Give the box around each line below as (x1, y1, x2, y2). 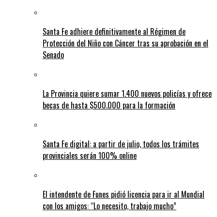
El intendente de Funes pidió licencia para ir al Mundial (43, 188, 204, 200)
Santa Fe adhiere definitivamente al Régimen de (43, 25, 186, 37)
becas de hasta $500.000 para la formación (43, 99, 175, 111)
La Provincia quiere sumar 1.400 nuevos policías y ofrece (43, 87, 212, 99)
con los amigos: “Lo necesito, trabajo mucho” (43, 200, 176, 212)
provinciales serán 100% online (43, 149, 137, 161)
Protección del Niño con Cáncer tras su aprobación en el (43, 37, 208, 49)
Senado (43, 48, 64, 61)
